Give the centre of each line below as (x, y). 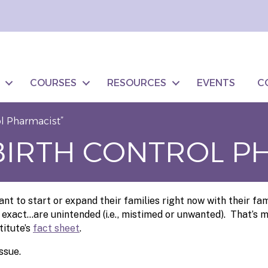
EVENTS (216, 83)
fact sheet (56, 228)
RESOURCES (137, 83)
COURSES (54, 83)
